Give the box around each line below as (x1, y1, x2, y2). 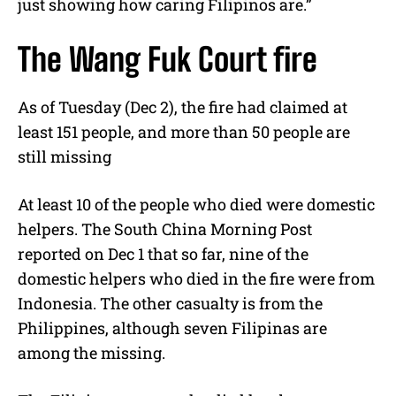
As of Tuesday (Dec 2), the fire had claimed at (18, 96, 347, 118)
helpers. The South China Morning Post (18, 218, 312, 240)
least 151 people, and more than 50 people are (18, 121, 350, 143)
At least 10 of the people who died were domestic (18, 194, 375, 216)
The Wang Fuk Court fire (18, 41, 317, 80)
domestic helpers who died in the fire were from (18, 268, 375, 290)
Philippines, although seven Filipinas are (18, 317, 327, 339)
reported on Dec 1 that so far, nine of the (18, 243, 308, 265)
